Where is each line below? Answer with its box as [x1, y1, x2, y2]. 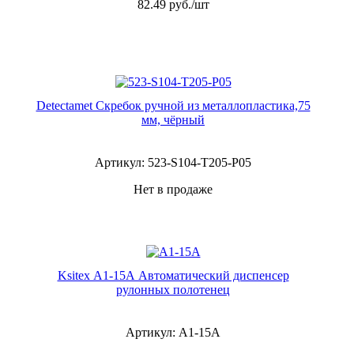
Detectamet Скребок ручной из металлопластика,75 [36, 99, 311, 112]
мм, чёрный [141, 113, 205, 126]
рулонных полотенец [116, 283, 230, 296]
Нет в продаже [134, 183, 213, 196]
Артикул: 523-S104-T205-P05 [95, 156, 251, 169]
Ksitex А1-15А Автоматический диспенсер [57, 269, 289, 282]
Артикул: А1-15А [126, 326, 220, 339]
